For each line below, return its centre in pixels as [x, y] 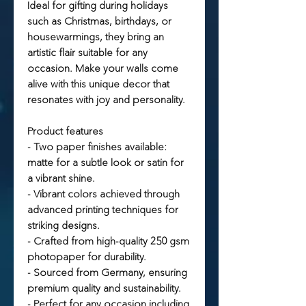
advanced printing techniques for [103, 210]
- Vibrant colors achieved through [103, 194]
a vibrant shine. [61, 178]
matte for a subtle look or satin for [106, 163]
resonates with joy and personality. [106, 100]
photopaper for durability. [87, 257]
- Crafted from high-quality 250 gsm [108, 241]
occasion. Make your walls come [103, 68]
